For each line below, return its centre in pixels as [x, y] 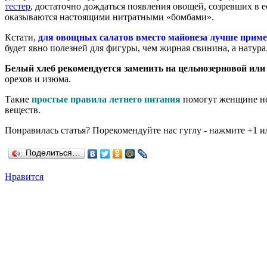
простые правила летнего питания [106, 99]
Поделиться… [53, 153]
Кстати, [21, 37]
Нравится [24, 176]
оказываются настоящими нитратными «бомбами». [109, 17]
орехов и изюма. [38, 79]
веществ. [23, 110]
